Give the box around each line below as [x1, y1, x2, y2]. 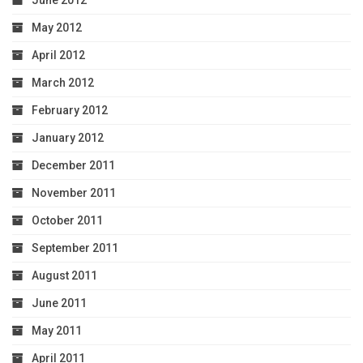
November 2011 [32, 186, 116, 200]
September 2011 [32, 241, 118, 255]
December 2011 [32, 159, 115, 173]
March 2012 [32, 76, 94, 90]
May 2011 [32, 324, 82, 338]
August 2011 [32, 269, 97, 283]
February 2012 [32, 104, 108, 117]
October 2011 [32, 214, 103, 228]
